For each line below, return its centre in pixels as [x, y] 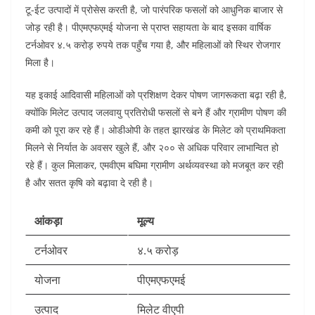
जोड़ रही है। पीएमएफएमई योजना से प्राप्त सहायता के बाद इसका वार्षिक [148, 27]
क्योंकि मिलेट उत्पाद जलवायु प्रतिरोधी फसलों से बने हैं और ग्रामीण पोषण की [156, 112]
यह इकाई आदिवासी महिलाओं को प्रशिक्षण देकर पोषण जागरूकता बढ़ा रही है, [156, 95]
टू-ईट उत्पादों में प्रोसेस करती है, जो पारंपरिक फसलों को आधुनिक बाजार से [154, 10]
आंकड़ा [49, 221]
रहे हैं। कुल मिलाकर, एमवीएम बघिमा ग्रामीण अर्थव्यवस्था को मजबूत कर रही [154, 165]
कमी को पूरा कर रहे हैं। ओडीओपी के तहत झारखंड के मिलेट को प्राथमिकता [155, 130]
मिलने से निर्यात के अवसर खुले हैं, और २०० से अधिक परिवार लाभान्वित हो [152, 148]
